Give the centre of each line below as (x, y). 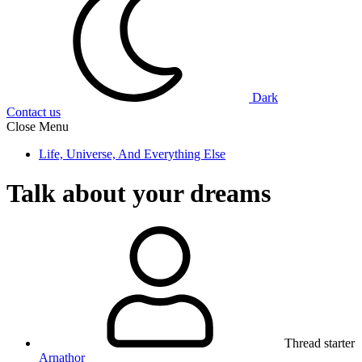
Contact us (34, 112)
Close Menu (38, 126)
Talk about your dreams (139, 194)
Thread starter (320, 343)
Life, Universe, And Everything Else (132, 154)
